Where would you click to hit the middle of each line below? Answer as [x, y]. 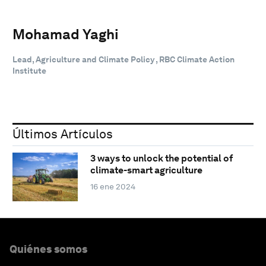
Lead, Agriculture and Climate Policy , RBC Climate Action [123, 59]
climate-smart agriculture [146, 170]
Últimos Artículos [63, 134]
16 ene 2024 [113, 187]
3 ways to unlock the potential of [161, 159]
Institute [29, 70]
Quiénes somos [48, 249]
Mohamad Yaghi [66, 34]
